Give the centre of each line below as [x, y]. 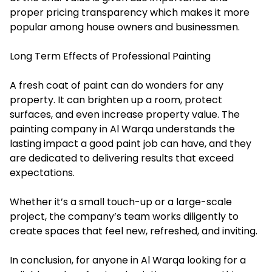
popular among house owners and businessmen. [125, 27]
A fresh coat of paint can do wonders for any [117, 86]
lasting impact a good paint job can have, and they [131, 144]
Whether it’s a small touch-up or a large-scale [121, 202]
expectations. [42, 173]
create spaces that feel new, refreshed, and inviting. [134, 231]
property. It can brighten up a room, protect [116, 100]
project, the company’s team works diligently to [124, 217]
